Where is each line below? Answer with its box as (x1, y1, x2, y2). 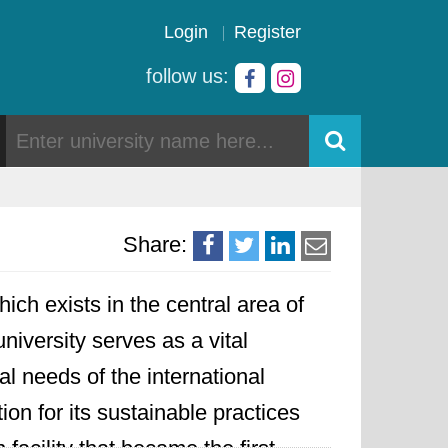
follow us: (146, 65, 235, 87)
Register (234, 22, 301, 42)
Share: (123, 232, 187, 257)
